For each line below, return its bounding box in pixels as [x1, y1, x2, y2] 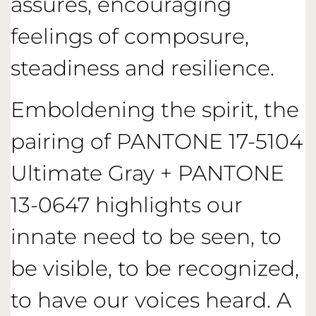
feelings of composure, [11, 23, 249, 49]
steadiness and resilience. [11, 54, 274, 81]
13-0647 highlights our [11, 192, 243, 219]
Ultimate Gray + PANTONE [11, 160, 284, 187]
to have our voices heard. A [11, 287, 291, 314]
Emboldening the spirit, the [11, 97, 299, 123]
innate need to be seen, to [11, 224, 281, 250]
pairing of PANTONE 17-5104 [11, 128, 303, 155]
